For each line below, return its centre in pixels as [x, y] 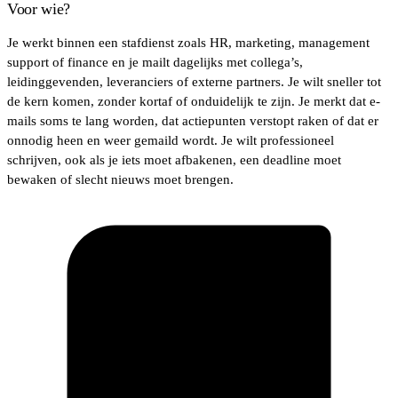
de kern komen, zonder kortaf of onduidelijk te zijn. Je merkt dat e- [194, 101]
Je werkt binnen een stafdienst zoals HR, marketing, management [188, 42]
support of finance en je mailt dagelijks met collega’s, [155, 62]
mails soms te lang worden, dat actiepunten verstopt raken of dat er [193, 120]
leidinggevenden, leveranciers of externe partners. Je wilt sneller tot [194, 81]
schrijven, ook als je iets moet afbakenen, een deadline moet [174, 159]
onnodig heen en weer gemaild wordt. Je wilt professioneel [171, 140]
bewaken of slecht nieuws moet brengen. [120, 179]
